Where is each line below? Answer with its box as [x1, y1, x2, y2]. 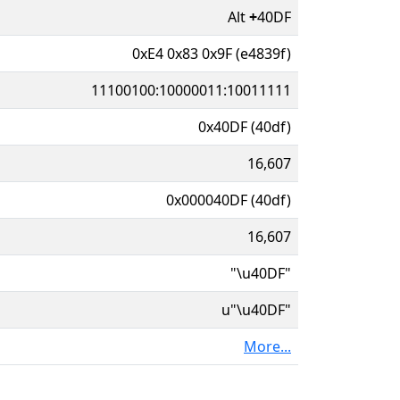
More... [244, 336, 291, 356]
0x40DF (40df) [198, 116, 291, 137]
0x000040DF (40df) [166, 189, 291, 210]
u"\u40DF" [221, 299, 291, 320]
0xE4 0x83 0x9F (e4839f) [132, 43, 291, 63]
